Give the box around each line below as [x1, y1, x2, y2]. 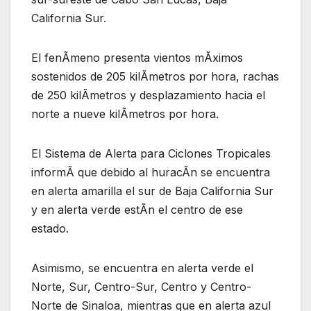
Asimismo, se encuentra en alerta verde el [31, 260, 253, 275]
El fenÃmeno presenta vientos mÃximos [31, 50, 243, 65]
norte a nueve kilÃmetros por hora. [31, 106, 219, 121]
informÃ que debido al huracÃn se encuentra [31, 165, 270, 179]
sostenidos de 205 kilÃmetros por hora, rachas [31, 69, 279, 83]
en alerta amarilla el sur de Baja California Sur [31, 183, 274, 198]
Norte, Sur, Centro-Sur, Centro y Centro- [31, 279, 251, 294]
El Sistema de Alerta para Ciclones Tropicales [31, 146, 271, 160]
